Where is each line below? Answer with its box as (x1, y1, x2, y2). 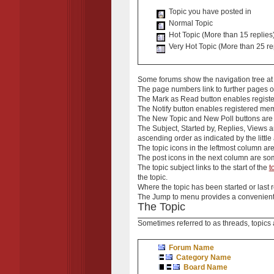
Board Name (183, 262, 228, 272)
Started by (180, 124, 214, 133)
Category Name (176, 253, 231, 262)
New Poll (203, 114, 234, 124)
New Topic (152, 114, 187, 124)
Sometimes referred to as (137, 218, 223, 228)
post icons (152, 154, 186, 163)
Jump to (152, 193, 179, 202)
